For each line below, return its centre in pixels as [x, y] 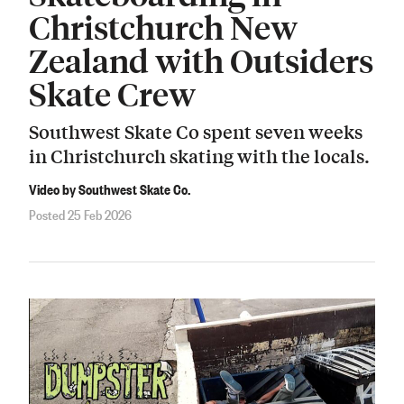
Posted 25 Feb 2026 [80, 214]
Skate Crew [112, 93]
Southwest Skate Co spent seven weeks [196, 132]
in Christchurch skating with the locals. [199, 156]
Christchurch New [163, 26]
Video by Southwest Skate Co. [110, 188]
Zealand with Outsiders [201, 60]
